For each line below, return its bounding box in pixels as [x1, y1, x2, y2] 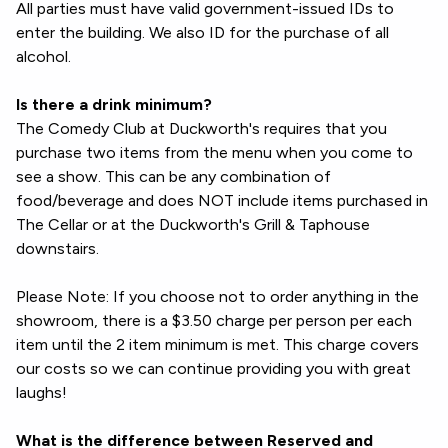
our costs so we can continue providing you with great [16, 359, 411, 378]
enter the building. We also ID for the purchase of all [16, 23, 389, 42]
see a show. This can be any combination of [16, 167, 331, 186]
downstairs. [16, 239, 99, 258]
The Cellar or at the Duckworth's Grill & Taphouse [16, 215, 370, 234]
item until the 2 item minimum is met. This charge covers [16, 335, 419, 354]
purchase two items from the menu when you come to [16, 143, 413, 162]
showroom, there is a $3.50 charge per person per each [16, 311, 412, 330]
